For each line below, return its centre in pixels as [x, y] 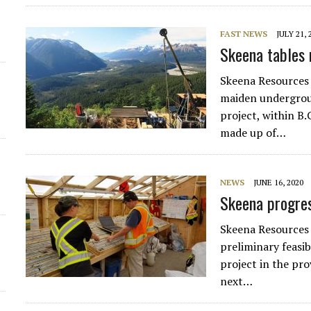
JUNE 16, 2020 [279, 182]
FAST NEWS [244, 34]
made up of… [253, 133]
